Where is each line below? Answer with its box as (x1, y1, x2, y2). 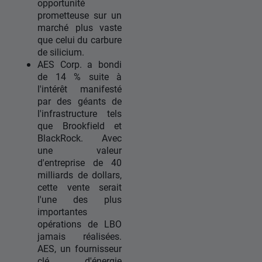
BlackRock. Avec (37, 132, 122, 144)
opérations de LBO (37, 218, 122, 230)
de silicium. (37, 46, 84, 58)
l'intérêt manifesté (37, 82, 122, 95)
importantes (37, 205, 87, 218)
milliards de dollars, (37, 168, 122, 181)
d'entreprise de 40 (37, 156, 122, 169)
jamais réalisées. (37, 230, 122, 243)
